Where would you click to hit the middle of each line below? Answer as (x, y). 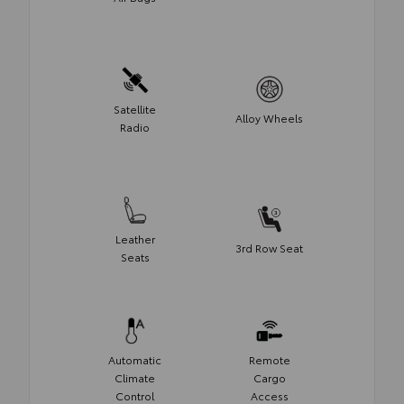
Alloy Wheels (269, 117)
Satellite (135, 108)
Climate (135, 377)
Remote (269, 359)
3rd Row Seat (269, 247)
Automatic (135, 359)
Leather (135, 238)
